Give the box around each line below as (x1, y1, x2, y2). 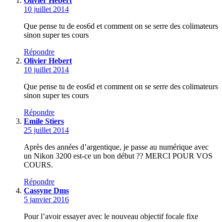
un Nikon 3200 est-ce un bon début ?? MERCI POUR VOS (24, 152, 213, 161)
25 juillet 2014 (24, 126, 69, 135)
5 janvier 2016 (24, 195, 69, 204)
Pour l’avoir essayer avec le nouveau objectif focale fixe (24, 212, 198, 221)
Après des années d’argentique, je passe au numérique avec (24, 143, 209, 152)
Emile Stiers (24, 117, 64, 126)
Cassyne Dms (24, 186, 69, 195)
